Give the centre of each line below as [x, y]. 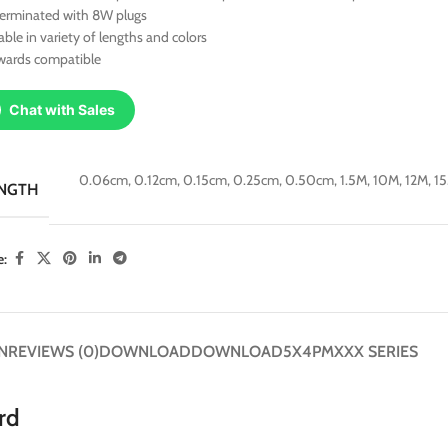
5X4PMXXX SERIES [350, 351]
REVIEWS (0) [53, 351]
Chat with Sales [62, 109]
